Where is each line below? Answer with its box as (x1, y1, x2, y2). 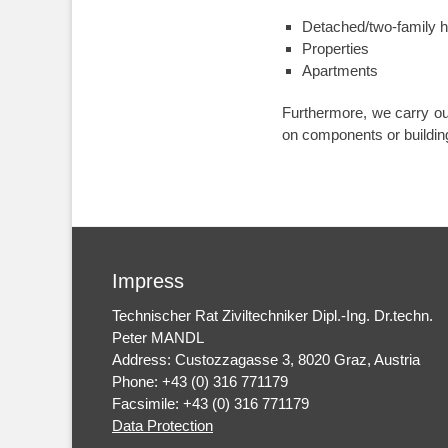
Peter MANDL (112, 329, 204, 346)
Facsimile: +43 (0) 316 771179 (112, 395, 309, 412)
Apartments (302, 62, 378, 79)
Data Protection (112, 417, 213, 434)
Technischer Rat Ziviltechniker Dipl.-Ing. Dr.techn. (112, 307, 433, 324)
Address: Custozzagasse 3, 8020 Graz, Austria (112, 351, 420, 368)
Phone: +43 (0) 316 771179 (112, 373, 288, 390)
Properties (302, 40, 369, 57)
